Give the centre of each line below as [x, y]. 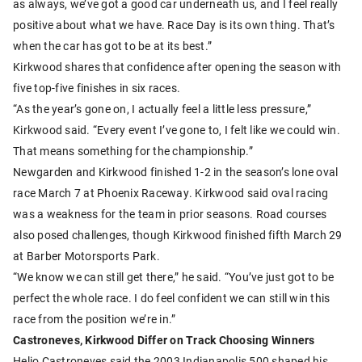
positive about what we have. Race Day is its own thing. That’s [174, 24]
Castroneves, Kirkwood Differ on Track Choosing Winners [164, 339]
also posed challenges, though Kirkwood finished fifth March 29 [178, 234]
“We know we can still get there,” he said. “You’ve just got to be [174, 276]
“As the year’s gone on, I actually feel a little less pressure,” [162, 108]
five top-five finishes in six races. [97, 87]
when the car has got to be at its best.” [112, 45]
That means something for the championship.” [133, 150]
